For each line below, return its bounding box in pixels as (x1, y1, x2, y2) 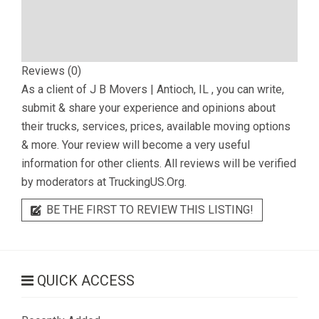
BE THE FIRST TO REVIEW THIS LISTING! (43, 203, 253, 216)
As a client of (21, 83, 90, 96)
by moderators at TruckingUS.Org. (21, 175, 187, 189)
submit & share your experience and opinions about (21, 101, 276, 115)
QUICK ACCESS (33, 272, 135, 289)
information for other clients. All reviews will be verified (21, 157, 296, 170)
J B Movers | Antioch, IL (90, 83, 211, 96)
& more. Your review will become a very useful (21, 138, 250, 152)
